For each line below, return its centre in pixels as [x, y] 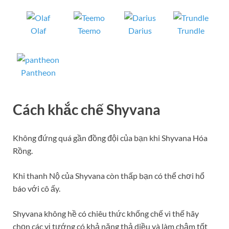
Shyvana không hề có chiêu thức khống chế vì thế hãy [106, 213]
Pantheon [38, 73]
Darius [140, 31]
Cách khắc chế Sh [67, 109]
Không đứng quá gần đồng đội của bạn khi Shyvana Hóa [110, 138]
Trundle [191, 31]
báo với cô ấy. [37, 188]
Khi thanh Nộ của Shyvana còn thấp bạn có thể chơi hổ [109, 175]
